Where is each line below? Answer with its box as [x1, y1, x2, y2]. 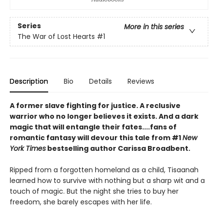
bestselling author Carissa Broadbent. [46, 143, 190, 153]
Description [10, 76, 48, 86]
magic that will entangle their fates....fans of [10, 122, 177, 132]
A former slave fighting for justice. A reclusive [10, 100, 181, 110]
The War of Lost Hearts [18, 32, 95, 42]
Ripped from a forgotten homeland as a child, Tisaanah [10, 164, 199, 175]
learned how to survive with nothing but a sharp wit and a [10, 175, 205, 185]
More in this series [124, 22, 184, 32]
